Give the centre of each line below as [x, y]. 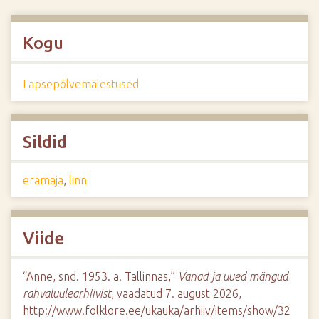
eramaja [43, 180]
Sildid [45, 142]
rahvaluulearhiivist [67, 293]
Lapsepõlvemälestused [81, 84]
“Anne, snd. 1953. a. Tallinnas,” [100, 276]
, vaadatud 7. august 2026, [176, 293]
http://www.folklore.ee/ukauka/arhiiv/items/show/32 [157, 310]
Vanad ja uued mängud [233, 276]
